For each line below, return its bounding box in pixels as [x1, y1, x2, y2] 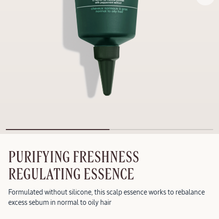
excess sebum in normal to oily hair [8, 199, 111, 206]
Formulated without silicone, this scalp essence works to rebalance [8, 189, 205, 196]
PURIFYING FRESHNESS [8, 150, 139, 166]
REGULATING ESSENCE [8, 167, 134, 183]
